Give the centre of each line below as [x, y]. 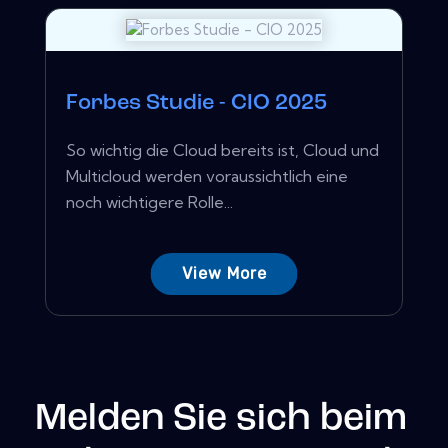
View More [224, 273]
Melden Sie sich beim [221, 419]
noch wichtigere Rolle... [149, 201]
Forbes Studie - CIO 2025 [196, 103]
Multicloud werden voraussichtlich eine [207, 175]
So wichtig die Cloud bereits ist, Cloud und [222, 149]
